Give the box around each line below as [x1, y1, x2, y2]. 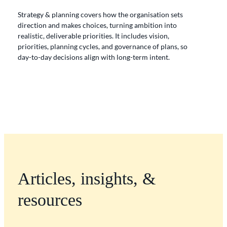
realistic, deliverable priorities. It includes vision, [17, 31, 169, 41]
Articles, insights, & [17, 169, 156, 188]
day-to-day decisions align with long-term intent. [17, 53, 170, 62]
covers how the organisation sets [79, 10, 183, 19]
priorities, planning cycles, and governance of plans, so [17, 42, 187, 51]
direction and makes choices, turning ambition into [17, 21, 177, 30]
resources [17, 191, 82, 210]
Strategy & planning [17, 10, 79, 19]
